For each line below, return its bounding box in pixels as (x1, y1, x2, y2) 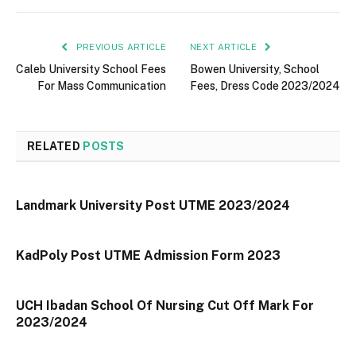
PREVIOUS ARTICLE (73, 41, 166, 52)
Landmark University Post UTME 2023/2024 (16, 197, 290, 213)
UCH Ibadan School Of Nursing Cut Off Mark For (16, 297, 314, 313)
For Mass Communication (37, 79, 166, 92)
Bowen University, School (190, 62, 319, 75)
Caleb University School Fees (16, 62, 166, 75)
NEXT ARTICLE (190, 41, 260, 52)
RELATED (27, 139, 83, 153)
